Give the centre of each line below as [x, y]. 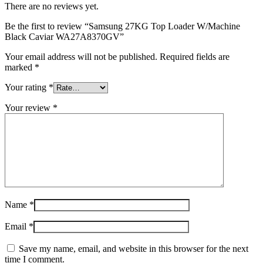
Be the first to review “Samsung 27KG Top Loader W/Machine [122, 26]
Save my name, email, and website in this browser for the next [134, 249]
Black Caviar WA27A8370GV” [64, 37]
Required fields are [195, 57]
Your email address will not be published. [81, 57]
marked [20, 68]
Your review [29, 108]
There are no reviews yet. [52, 6]
